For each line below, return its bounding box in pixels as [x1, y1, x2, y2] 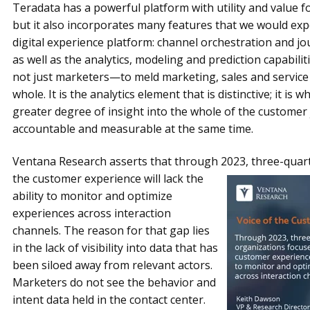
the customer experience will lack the [12, 171, 203, 187]
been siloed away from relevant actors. [12, 257, 212, 273]
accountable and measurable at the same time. [12, 120, 253, 136]
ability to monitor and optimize [12, 188, 172, 204]
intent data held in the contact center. [12, 292, 206, 308]
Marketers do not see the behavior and [12, 275, 216, 291]
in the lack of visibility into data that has [12, 240, 218, 256]
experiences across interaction [12, 206, 171, 221]
